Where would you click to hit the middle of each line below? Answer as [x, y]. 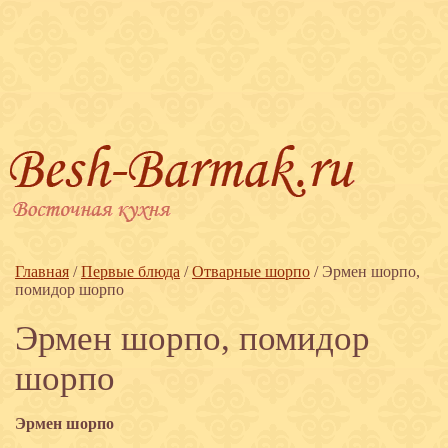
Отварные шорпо [251, 271]
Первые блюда [130, 271]
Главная [42, 271]
